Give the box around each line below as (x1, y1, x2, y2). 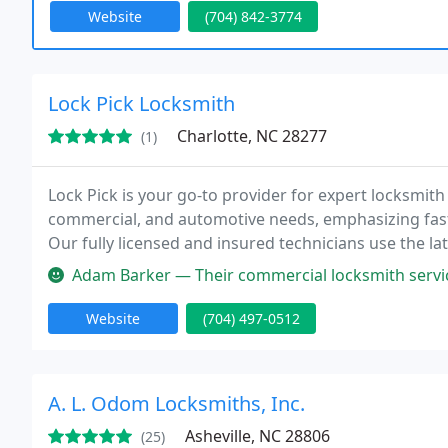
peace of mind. (48, 256, 160, 278)
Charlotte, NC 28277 (177, 125, 327, 147)
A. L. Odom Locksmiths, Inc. (48, 390, 305, 417)
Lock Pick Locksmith (48, 90, 235, 117)
